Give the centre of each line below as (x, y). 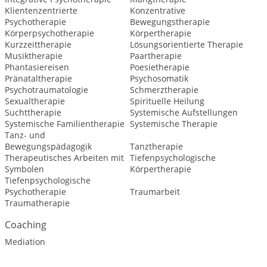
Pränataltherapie (38, 78)
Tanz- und (25, 135)
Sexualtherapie (35, 101)
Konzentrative (157, 10)
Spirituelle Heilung (167, 101)
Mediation (25, 242)
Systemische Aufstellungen (184, 112)
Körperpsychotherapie (49, 33)
